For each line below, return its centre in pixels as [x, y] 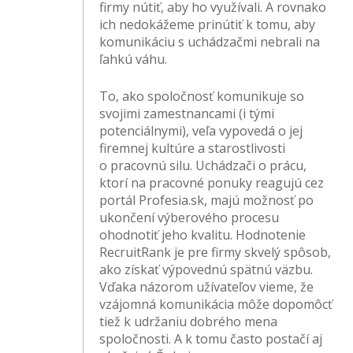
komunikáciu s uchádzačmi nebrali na [210, 42]
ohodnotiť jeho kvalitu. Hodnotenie [203, 235]
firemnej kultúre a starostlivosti [193, 149]
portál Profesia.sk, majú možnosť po [207, 201]
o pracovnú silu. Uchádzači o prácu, [203, 166]
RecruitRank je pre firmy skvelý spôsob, [216, 253]
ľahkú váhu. [134, 59]
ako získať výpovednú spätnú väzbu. [206, 270]
